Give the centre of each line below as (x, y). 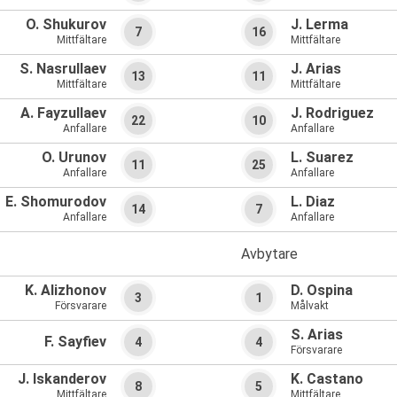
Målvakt (310, 306)
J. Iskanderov (62, 379)
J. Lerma (319, 25)
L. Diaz (313, 202)
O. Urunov (74, 158)
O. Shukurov (66, 25)
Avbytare (269, 253)
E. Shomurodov (56, 202)
